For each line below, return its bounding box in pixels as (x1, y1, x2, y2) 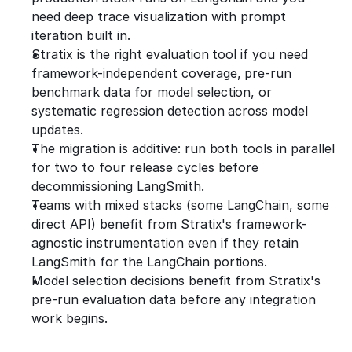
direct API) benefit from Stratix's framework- (31, 216, 308, 232)
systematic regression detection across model (31, 103, 309, 119)
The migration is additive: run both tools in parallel (31, 141, 335, 156)
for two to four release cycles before (31, 159, 259, 175)
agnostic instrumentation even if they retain (31, 235, 299, 251)
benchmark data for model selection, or (31, 84, 273, 100)
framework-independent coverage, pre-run (31, 65, 292, 81)
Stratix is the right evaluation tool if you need (31, 46, 309, 62)
